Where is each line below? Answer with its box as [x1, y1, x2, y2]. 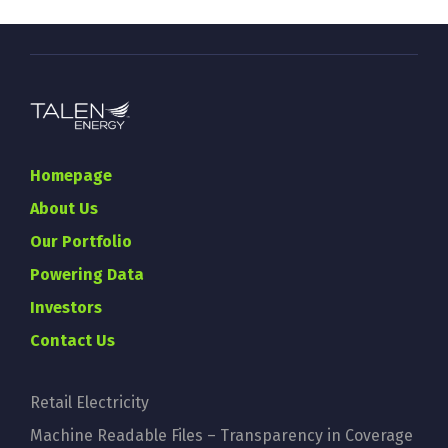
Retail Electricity [30, 393, 149, 413]
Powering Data [30, 265, 144, 285]
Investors [30, 298, 102, 318]
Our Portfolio [30, 232, 132, 252]
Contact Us [30, 331, 115, 351]
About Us [30, 199, 98, 219]
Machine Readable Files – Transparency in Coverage [30, 426, 413, 446]
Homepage [30, 166, 112, 186]
